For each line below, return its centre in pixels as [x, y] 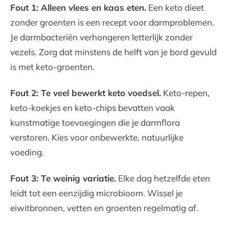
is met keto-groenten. [52, 67]
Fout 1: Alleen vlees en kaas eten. [78, 8]
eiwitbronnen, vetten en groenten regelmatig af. [104, 208]
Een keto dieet [175, 8]
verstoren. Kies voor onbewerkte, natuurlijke [97, 138]
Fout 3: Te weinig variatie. [63, 178]
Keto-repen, [185, 93]
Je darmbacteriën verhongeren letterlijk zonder [101, 37]
